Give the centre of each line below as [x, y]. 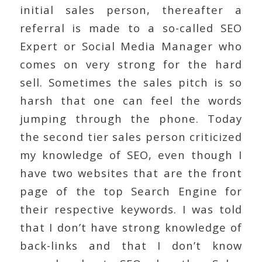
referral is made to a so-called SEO [131, 27]
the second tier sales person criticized [131, 136]
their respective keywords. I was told [131, 209]
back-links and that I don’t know [131, 245]
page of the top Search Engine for [131, 191]
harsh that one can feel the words [131, 100]
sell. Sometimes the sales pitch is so [131, 82]
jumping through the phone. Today [131, 118]
